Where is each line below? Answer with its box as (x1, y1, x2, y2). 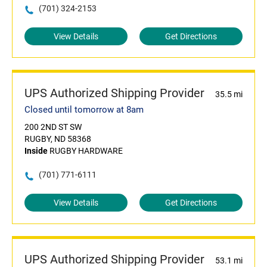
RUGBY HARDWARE (48, 146, 123, 156)
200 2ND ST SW (24, 122, 82, 132)
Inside (24, 146, 48, 156)
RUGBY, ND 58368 (24, 134, 91, 144)
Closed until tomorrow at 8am (24, 104, 144, 116)
